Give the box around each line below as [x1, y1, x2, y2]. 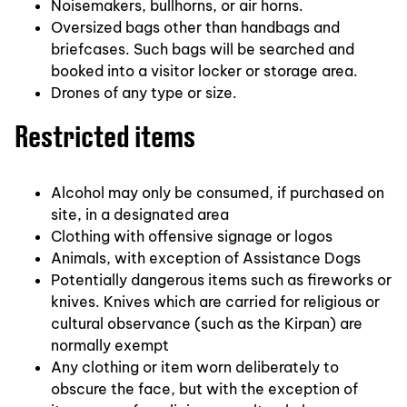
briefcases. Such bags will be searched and [51, 39, 354, 58]
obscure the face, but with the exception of [51, 379, 358, 398]
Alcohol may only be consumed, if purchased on [51, 183, 384, 202]
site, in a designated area [51, 204, 229, 223]
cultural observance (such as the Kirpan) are [51, 313, 362, 333]
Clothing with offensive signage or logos [51, 226, 333, 245]
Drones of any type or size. [51, 83, 237, 102]
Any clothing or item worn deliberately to [51, 357, 339, 376]
